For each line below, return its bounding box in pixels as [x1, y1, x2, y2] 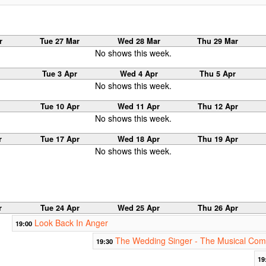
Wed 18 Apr [118, 133, 160, 144]
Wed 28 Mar [117, 35, 160, 46]
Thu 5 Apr [199, 68, 236, 79]
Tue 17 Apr [40, 133, 80, 144]
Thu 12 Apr [197, 100, 238, 112]
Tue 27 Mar [40, 35, 80, 46]
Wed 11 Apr [118, 100, 160, 112]
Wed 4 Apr [119, 68, 158, 79]
